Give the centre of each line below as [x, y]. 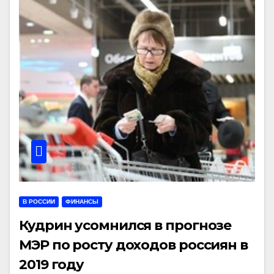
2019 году [52, 264]
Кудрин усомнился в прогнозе [125, 225]
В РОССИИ [39, 201]
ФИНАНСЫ [82, 201]
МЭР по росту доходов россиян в [133, 245]
